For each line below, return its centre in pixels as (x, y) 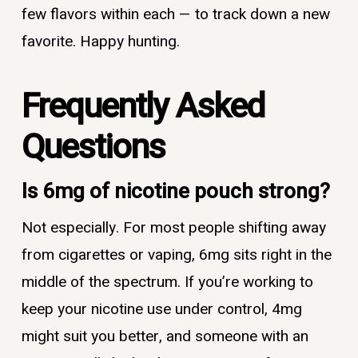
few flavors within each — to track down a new (175, 15)
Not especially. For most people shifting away (173, 227)
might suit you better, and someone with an (165, 336)
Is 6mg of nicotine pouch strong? (175, 191)
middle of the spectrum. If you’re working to (167, 282)
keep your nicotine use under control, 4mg (161, 309)
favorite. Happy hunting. (100, 42)
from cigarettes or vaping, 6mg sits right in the (176, 255)
